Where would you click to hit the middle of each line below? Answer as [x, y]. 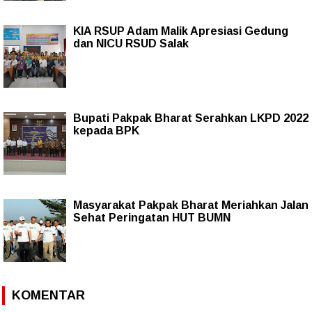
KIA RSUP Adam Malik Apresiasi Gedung [181, 31]
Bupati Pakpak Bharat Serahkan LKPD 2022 [191, 118]
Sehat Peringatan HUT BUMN [152, 217]
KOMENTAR [48, 295]
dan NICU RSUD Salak [131, 43]
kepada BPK [106, 130]
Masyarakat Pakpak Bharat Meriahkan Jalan [191, 205]
